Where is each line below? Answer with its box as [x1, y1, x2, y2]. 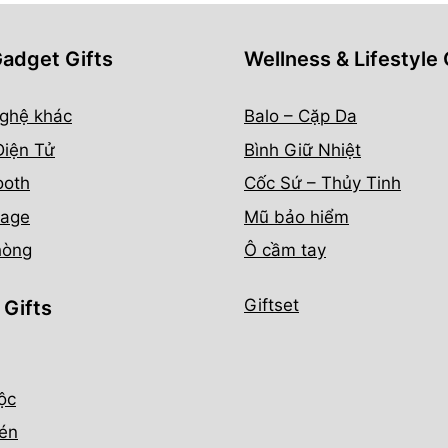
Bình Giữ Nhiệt [244, 139, 361, 160]
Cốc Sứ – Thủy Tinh [244, 173, 401, 194]
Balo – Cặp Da [244, 106, 357, 127]
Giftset [244, 295, 299, 316]
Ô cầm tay [244, 240, 326, 261]
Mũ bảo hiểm [244, 206, 349, 227]
